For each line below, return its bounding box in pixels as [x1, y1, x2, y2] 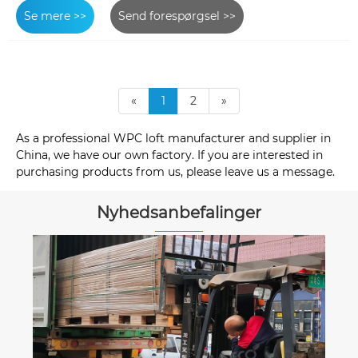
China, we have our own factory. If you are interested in [16, 147, 323, 162]
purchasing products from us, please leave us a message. [16, 164, 335, 179]
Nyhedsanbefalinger [97, 203, 261, 223]
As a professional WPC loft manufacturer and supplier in [16, 130, 331, 145]
